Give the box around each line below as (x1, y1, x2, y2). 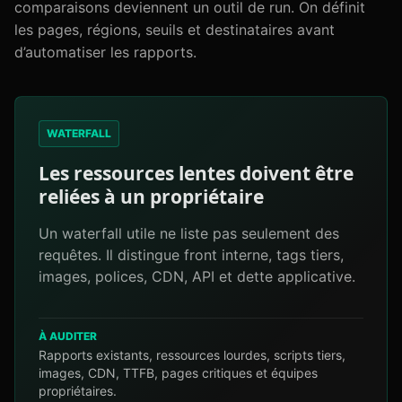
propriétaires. (39, 383, 117, 398)
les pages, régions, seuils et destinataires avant (14, 21, 335, 39)
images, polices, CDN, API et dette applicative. (39, 267, 355, 285)
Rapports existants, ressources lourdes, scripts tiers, (39, 347, 345, 363)
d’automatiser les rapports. (14, 43, 197, 61)
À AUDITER (39, 329, 97, 343)
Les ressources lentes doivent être (39, 161, 354, 186)
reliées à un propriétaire (39, 184, 264, 209)
